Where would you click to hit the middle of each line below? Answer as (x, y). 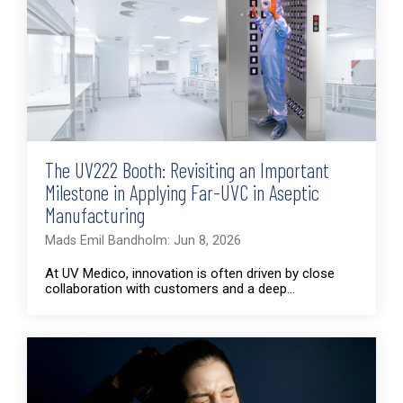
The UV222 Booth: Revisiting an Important (187, 170)
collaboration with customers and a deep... (170, 288)
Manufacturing (95, 215)
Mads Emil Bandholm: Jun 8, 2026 (143, 240)
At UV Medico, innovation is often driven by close (190, 273)
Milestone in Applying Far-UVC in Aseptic (182, 192)
